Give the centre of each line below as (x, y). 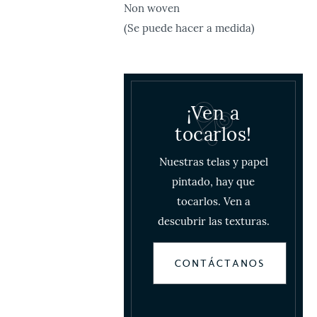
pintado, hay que (213, 181)
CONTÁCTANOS (220, 263)
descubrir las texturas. (213, 221)
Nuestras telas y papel (213, 162)
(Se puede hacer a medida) (190, 28)
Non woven (152, 8)
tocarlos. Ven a (213, 201)
